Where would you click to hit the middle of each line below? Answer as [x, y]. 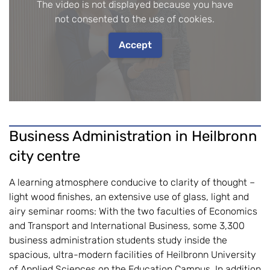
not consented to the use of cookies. [135, 19]
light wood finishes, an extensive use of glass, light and [129, 196]
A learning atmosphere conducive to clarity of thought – [132, 182]
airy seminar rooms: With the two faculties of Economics [133, 211]
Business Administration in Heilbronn [133, 136]
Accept [135, 45]
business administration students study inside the [118, 240]
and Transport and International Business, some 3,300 [127, 225]
